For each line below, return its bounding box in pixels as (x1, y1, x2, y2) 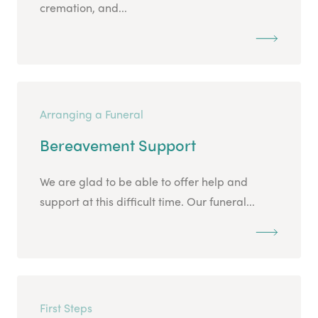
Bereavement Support (40, 133, 196, 157)
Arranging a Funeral (40, 106, 143, 123)
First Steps (40, 300, 92, 317)
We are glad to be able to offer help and (40, 173, 248, 190)
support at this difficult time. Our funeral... (40, 193, 255, 210)
